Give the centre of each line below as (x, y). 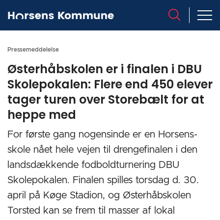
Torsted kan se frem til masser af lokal (91, 211)
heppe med (42, 115)
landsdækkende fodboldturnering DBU (93, 165)
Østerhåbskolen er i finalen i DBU (105, 69)
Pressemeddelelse (33, 50)
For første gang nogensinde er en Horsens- (102, 135)
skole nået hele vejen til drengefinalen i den (102, 150)
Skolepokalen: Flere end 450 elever (110, 84)
